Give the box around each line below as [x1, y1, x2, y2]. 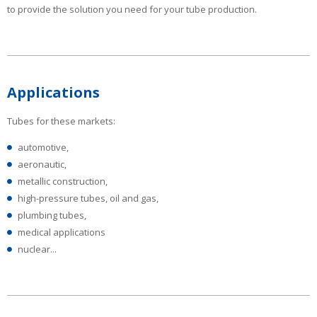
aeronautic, [18, 158, 67, 171]
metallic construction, [18, 175, 108, 188]
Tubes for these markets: [7, 115, 115, 128]
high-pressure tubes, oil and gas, [18, 192, 158, 205]
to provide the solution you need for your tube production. [7, 2, 257, 16]
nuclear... [18, 243, 57, 256]
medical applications [18, 226, 105, 239]
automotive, [18, 141, 69, 154]
